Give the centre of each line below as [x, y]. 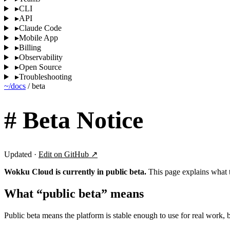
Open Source [40, 67]
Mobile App [38, 38]
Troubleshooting [45, 77]
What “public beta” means [74, 194]
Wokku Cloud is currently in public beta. [75, 172]
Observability [41, 57]
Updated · [21, 155]
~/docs [15, 86]
